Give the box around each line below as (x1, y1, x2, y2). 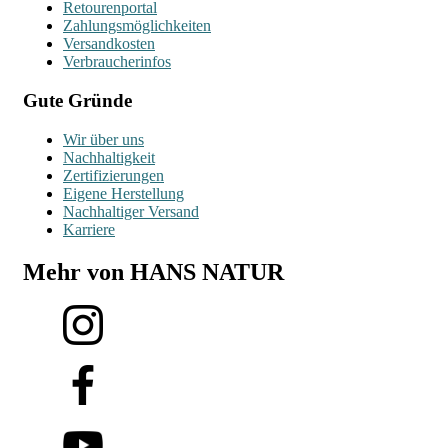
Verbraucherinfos (63, 53, 171, 71)
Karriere (63, 220, 115, 238)
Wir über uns (63, 130, 144, 148)
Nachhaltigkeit (63, 148, 155, 166)
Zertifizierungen (63, 166, 164, 184)
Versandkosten (63, 35, 155, 53)
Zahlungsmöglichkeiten (63, 17, 211, 35)
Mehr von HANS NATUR (23, 258, 284, 285)
